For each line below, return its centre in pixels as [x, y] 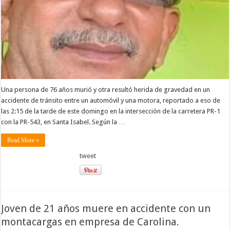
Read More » [23, 140]
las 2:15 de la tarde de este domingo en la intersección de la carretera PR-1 [111, 111]
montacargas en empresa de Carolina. [90, 222]
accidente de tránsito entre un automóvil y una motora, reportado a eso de [111, 101]
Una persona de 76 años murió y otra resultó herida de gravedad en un [106, 90]
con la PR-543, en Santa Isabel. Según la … [63, 122]
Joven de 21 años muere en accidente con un [106, 208]
